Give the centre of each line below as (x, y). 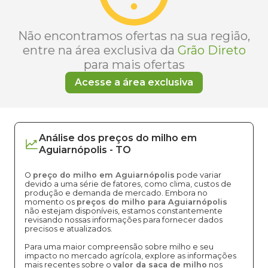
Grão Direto (211, 50)
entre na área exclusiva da (98, 50)
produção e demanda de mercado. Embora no (116, 193)
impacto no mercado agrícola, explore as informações (130, 256)
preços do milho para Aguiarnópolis (152, 202)
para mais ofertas (134, 65)
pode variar (198, 175)
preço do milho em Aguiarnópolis (104, 175)
